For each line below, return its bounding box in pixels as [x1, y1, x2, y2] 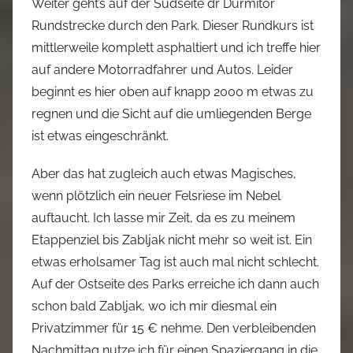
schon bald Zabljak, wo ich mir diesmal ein [32, 299, 277, 314]
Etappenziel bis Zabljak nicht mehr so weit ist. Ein [32, 232, 312, 247]
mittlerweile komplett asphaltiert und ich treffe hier [32, 40, 321, 55]
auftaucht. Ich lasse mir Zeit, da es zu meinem [32, 210, 295, 225]
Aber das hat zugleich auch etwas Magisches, [32, 166, 296, 181]
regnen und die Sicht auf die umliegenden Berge [32, 106, 311, 121]
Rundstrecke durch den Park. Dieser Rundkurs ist [32, 18, 314, 33]
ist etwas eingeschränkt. [32, 128, 169, 143]
